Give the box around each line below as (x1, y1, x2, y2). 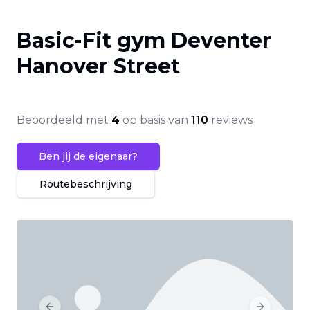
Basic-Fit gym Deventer (17, 28, 271, 53)
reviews (208, 113, 253, 127)
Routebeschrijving (39, 178, 132, 190)
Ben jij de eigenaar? (39, 150, 138, 163)
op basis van (120, 113, 191, 127)
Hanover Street (17, 53, 180, 79)
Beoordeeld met (17, 113, 111, 127)
